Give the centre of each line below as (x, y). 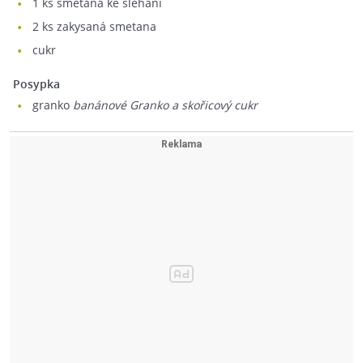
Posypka (40, 84)
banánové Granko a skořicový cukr (165, 105)
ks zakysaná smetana (98, 26)
